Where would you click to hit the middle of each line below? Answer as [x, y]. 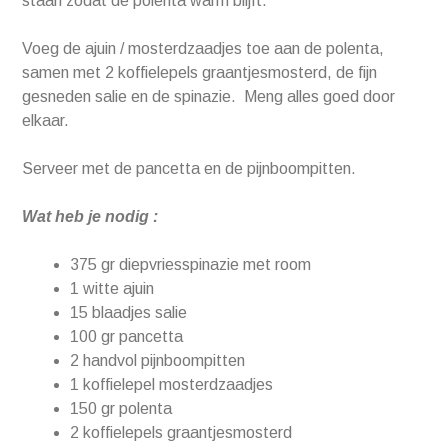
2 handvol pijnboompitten [158, 361]
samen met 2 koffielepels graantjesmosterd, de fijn [200, 73]
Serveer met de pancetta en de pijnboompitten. [189, 169]
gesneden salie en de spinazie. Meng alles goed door [209, 97]
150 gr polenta [121, 409]
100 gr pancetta [127, 337]
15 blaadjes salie [129, 313]
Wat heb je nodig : [90, 217]
